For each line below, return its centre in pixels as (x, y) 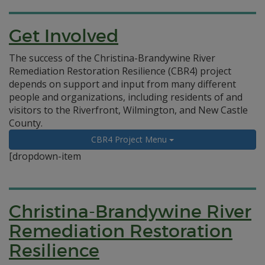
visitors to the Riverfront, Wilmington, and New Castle (128, 110)
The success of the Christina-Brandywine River (112, 58)
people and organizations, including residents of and (126, 97)
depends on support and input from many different (122, 84)
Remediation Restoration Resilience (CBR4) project (120, 71)
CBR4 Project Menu (130, 139)
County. (26, 123)
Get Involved (64, 36)
